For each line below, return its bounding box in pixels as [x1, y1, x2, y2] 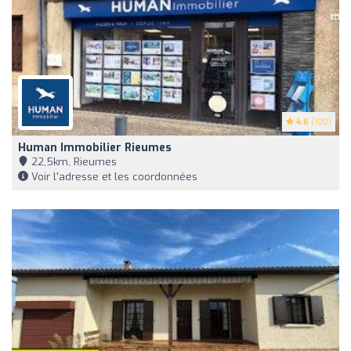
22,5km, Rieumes [28, 154, 117, 168]
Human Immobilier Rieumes [18, 139, 172, 155]
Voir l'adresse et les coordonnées [28, 169, 197, 183]
